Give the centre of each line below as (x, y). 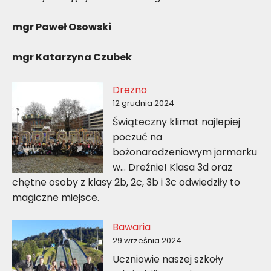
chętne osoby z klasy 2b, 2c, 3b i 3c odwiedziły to (126, 182)
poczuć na (137, 137)
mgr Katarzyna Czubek (72, 57)
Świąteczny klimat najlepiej (176, 122)
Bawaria (132, 227)
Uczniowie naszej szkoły (168, 259)
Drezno (130, 90)
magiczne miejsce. (56, 197)
